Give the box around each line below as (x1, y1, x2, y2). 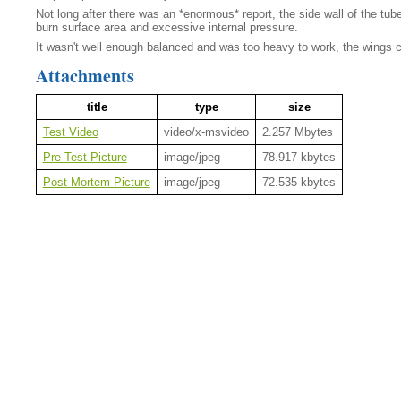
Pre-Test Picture (42, 150, 127, 165)
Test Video (42, 125, 98, 140)
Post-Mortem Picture (42, 175, 150, 190)
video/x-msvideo (163, 125, 249, 140)
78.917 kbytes (261, 150, 336, 165)
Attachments (36, 62, 134, 89)
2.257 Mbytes (261, 125, 333, 140)
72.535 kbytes (261, 175, 336, 190)
